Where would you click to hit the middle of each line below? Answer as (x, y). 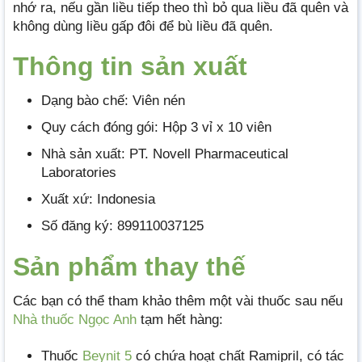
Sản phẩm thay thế (129, 266)
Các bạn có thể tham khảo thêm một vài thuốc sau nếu (178, 301)
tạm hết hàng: (180, 319)
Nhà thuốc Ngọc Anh (75, 319)
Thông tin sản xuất (130, 66)
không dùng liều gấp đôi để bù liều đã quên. (143, 26)
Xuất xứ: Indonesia (98, 200)
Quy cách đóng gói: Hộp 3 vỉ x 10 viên (156, 127)
